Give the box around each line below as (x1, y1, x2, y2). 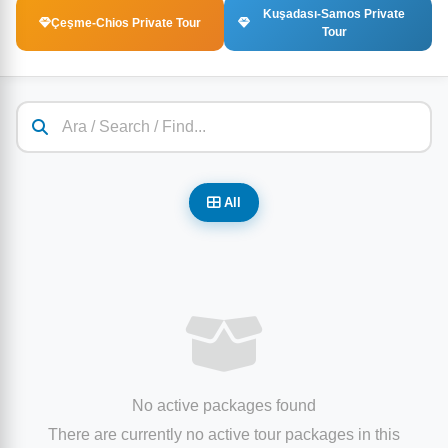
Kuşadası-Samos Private (263, 7, 405, 21)
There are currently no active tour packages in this (48, 426, 400, 443)
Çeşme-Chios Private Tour (51, 16, 201, 30)
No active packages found (132, 397, 316, 414)
